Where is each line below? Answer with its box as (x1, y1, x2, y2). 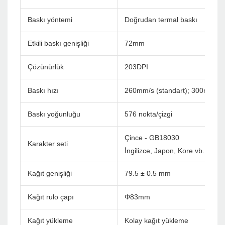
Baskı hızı (28, 86, 59, 95)
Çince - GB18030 (125, 134, 179, 142)
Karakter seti (28, 140, 68, 148)
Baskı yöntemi (28, 16, 72, 24)
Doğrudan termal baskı (125, 16, 197, 24)
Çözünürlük (28, 63, 64, 71)
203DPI (125, 63, 148, 71)
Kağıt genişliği (28, 169, 72, 178)
